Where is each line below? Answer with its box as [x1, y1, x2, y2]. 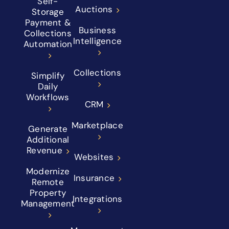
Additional [26, 134, 70, 145]
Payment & [25, 17, 71, 28]
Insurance [73, 173, 114, 184]
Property [30, 188, 66, 198]
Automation [23, 39, 73, 50]
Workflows [26, 92, 70, 103]
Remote [32, 177, 64, 188]
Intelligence [73, 36, 122, 47]
